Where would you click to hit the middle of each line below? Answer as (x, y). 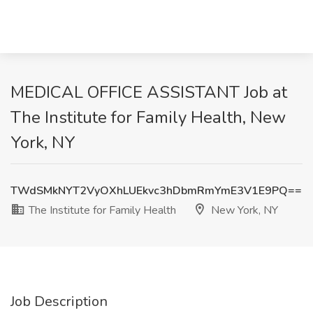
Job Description (59, 301)
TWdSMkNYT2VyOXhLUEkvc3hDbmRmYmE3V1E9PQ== (156, 191)
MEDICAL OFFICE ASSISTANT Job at (149, 92)
